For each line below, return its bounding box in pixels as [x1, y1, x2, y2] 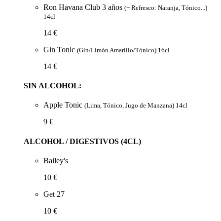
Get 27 [43, 189, 65, 198]
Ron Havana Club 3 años [43, 2, 124, 11]
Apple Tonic [43, 101, 84, 110]
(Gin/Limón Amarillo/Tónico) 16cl [77, 46, 170, 54]
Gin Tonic [43, 45, 77, 54]
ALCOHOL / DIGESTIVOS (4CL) [24, 137, 141, 146]
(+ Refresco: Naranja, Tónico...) [124, 3, 207, 11]
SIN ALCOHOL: [24, 81, 81, 90]
